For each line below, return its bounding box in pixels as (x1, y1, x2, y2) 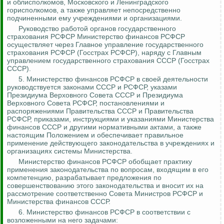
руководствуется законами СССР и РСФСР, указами (7, 83, 177, 91)
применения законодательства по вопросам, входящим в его (7, 165, 208, 174)
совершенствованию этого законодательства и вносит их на (7, 181, 203, 190)
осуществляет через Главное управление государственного (7, 40, 203, 49)
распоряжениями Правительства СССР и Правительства (7, 107, 193, 115)
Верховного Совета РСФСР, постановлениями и (7, 99, 164, 107)
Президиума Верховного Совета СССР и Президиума (7, 91, 183, 99)
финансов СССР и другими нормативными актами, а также (7, 123, 201, 131)
